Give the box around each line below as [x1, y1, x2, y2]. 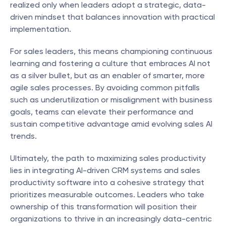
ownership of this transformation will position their [10, 202, 197, 211]
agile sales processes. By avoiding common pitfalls [10, 83, 200, 92]
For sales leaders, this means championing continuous [10, 46, 212, 56]
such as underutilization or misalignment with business [10, 95, 212, 104]
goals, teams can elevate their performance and [10, 107, 193, 117]
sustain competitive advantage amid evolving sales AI [10, 119, 212, 129]
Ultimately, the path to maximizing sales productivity [10, 153, 206, 163]
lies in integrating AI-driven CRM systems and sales [10, 165, 200, 175]
